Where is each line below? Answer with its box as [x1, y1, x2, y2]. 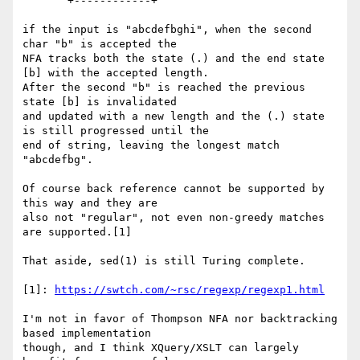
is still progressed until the [22, 125, 209, 137]
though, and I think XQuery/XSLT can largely [22, 342, 299, 354]
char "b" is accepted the [22, 38, 177, 51]
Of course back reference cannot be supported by [22, 182, 325, 195]
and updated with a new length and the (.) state [22, 110, 325, 123]
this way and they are [22, 197, 157, 210]
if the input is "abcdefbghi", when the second [22, 23, 312, 36]
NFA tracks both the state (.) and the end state [22, 52, 325, 65]
